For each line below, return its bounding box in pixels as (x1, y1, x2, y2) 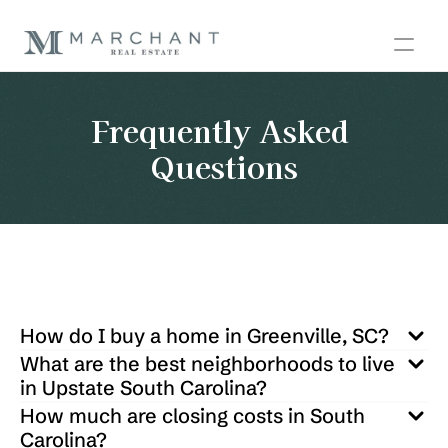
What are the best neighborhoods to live (20, 351, 395, 376)
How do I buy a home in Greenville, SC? (20, 323, 389, 348)
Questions (150, 144, 298, 188)
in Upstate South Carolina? (20, 375, 267, 400)
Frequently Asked (91, 108, 357, 152)
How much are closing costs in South (20, 403, 365, 428)
